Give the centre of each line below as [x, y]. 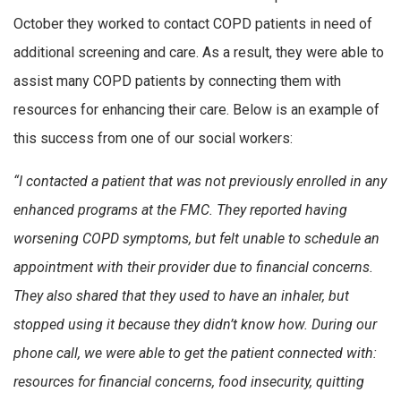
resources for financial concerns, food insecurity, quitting [189, 381]
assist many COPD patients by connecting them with [177, 81]
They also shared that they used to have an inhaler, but [181, 295]
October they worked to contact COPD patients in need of [193, 24]
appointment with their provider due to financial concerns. [193, 267]
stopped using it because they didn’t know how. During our [195, 324]
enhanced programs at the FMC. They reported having [180, 209]
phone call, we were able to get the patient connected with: [195, 353]
